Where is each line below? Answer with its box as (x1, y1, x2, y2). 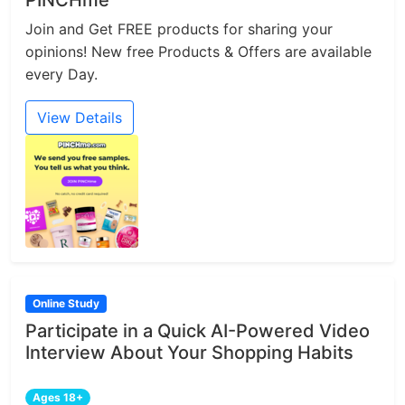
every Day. (25, 64, 98, 83)
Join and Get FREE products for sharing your (25, 19, 333, 38)
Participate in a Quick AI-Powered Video (25, 319, 370, 342)
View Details (37, 108, 122, 127)
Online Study (32, 296, 99, 310)
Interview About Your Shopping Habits (25, 341, 353, 363)
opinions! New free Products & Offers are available (25, 42, 372, 61)
